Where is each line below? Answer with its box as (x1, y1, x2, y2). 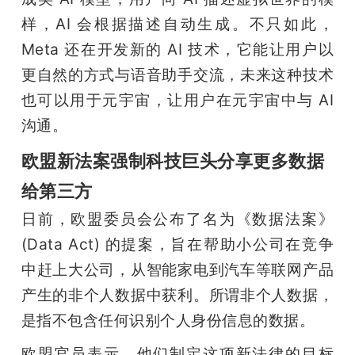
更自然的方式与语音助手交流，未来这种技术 (21, 64, 334, 84)
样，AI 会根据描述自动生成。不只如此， (21, 13, 334, 33)
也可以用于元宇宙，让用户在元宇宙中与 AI (21, 90, 334, 109)
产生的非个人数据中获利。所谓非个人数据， (21, 284, 334, 304)
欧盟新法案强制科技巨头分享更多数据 (21, 149, 325, 171)
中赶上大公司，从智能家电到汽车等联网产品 (21, 259, 334, 279)
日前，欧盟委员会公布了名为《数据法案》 (21, 208, 334, 228)
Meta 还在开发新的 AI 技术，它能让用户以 (21, 39, 334, 59)
